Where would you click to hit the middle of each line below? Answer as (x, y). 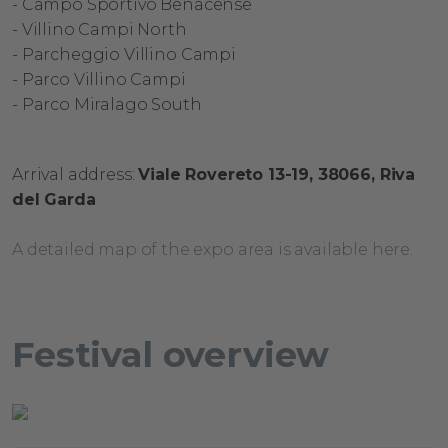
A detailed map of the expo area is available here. (212, 249)
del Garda (54, 199)
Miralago (110, 104)
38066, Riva (366, 174)
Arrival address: (73, 174)
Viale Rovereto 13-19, (225, 174)
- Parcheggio (66, 54)
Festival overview (171, 354)
